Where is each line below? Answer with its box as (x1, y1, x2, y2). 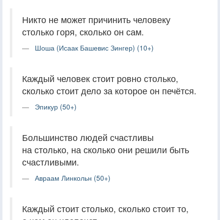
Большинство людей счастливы (22, 131, 154, 143)
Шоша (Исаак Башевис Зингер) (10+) (35, 42, 154, 53)
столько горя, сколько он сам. (22, 25, 144, 38)
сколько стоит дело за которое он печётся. (22, 84, 196, 97)
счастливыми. (22, 155, 79, 168)
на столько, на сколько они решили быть (22, 143, 189, 156)
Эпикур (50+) (35, 101, 77, 111)
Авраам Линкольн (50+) (35, 172, 110, 183)
